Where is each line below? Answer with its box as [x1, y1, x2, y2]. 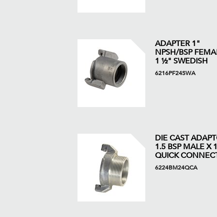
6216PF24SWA [155, 69, 195, 77]
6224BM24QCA [155, 164, 197, 171]
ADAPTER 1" [155, 38, 200, 49]
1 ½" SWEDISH [155, 56, 208, 66]
